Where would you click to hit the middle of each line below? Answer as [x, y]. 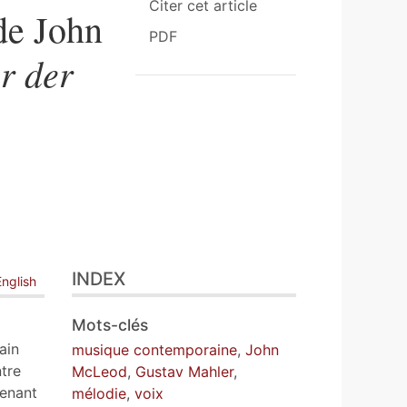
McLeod [100, 372]
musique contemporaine [155, 350]
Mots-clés [110, 325]
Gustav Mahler [185, 372]
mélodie [99, 393]
